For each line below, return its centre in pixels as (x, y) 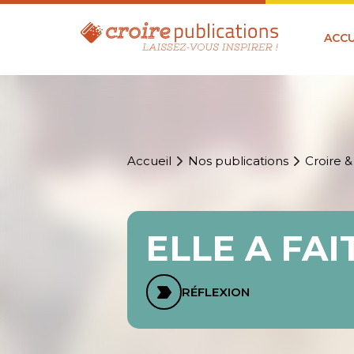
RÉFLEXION (216, 292)
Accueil (150, 161)
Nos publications (239, 161)
